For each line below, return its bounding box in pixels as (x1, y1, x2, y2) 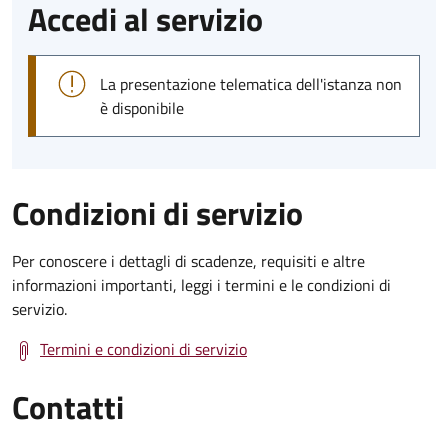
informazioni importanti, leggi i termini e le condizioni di (12, 272, 391, 297)
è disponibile (100, 95, 184, 120)
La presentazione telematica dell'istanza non (100, 71, 402, 96)
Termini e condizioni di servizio (40, 336, 247, 361)
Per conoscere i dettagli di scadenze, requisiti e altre (12, 248, 365, 273)
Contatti (12, 382, 124, 431)
